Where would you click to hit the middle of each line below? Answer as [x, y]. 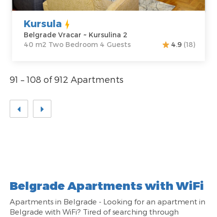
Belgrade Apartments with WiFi [107, 186]
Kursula [43, 23]
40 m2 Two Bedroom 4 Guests [77, 45]
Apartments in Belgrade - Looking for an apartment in [108, 202]
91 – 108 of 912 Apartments [67, 79]
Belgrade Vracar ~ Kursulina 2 [76, 35]
